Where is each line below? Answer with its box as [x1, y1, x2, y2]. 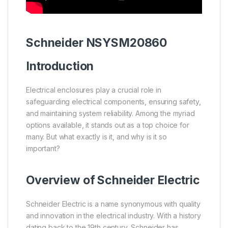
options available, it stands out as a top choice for [26, 121, 189, 130]
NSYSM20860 [83, 36, 167, 50]
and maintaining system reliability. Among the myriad [26, 109, 195, 118]
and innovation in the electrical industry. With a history [26, 211, 202, 220]
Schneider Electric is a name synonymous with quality [26, 199, 201, 208]
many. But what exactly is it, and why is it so [26, 132, 167, 141]
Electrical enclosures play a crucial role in [26, 85, 161, 95]
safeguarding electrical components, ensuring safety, [26, 97, 201, 106]
